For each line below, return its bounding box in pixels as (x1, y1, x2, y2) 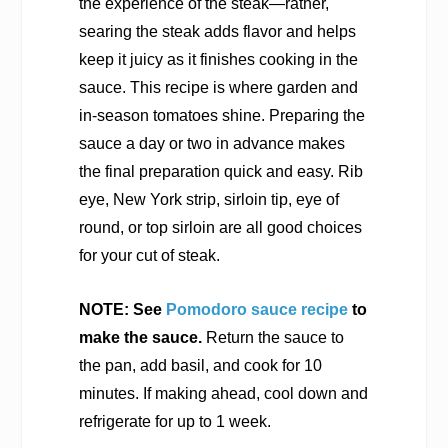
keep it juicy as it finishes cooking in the (78, 51, 358, 68)
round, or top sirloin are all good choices (78, 219, 362, 236)
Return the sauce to (201, 328, 344, 346)
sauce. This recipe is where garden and (78, 79, 358, 96)
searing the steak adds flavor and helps (78, 23, 356, 40)
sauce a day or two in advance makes (78, 135, 345, 152)
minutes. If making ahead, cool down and (78, 384, 368, 402)
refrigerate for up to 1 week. (78, 412, 271, 430)
